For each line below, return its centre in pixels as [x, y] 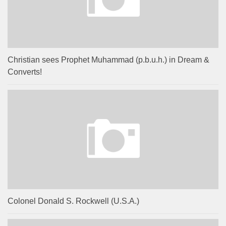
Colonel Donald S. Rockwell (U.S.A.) [73, 201]
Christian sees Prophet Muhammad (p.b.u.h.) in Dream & [108, 60]
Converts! [25, 72]
